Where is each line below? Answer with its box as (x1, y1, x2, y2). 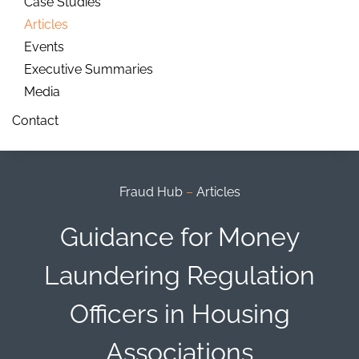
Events (24, 39, 64, 54)
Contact (12, 113, 58, 128)
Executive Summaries (24, 62, 153, 77)
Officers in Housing (69, 299, 290, 329)
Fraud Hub (119, 184, 183, 200)
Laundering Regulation (44, 260, 315, 290)
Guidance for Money (59, 222, 300, 252)
